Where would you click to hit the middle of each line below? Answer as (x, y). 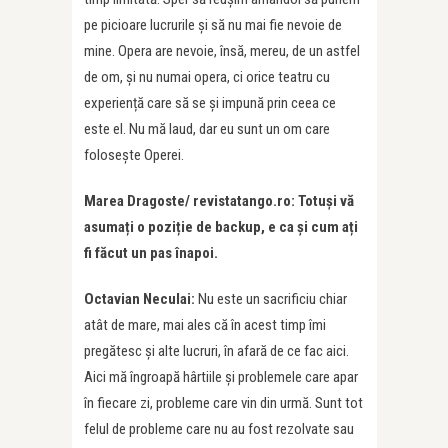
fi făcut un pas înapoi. (151, 253)
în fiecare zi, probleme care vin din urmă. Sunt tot (223, 403)
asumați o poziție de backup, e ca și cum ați (221, 227)
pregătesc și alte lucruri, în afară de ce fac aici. (216, 351)
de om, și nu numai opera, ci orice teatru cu (207, 77)
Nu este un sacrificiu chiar (272, 299)
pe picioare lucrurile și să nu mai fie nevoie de (213, 25)
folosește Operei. (134, 155)
